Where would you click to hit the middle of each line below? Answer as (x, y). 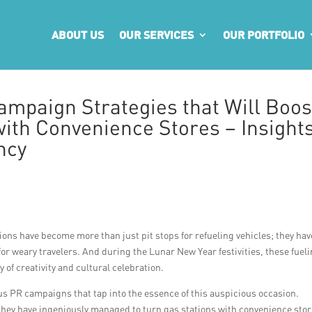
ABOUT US (78, 34)
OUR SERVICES (156, 34)
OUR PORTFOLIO (264, 34)
